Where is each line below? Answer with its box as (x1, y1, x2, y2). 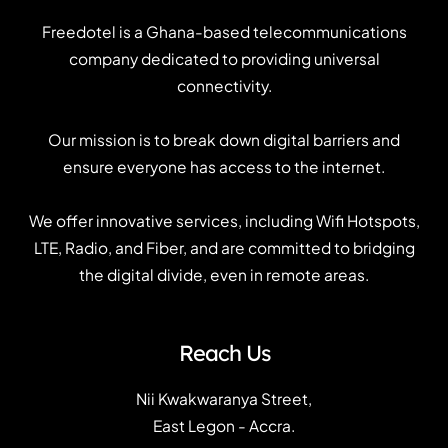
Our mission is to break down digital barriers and (48, 130, 400, 150)
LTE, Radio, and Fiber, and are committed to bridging (33, 238, 415, 258)
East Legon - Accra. (153, 415, 295, 435)
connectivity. (176, 76, 272, 95)
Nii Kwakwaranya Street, (136, 388, 312, 408)
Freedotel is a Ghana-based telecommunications (41, 22, 407, 41)
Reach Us (178, 339, 270, 367)
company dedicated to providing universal (68, 49, 380, 68)
